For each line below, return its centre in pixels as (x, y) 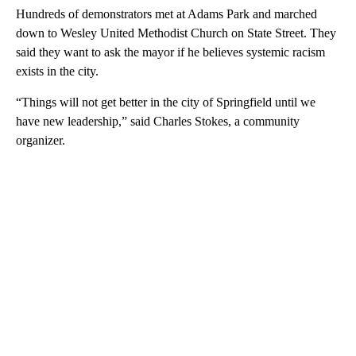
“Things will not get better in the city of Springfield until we (166, 102)
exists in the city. (57, 71)
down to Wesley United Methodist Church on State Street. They (176, 33)
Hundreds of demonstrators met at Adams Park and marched (166, 14)
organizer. (41, 140)
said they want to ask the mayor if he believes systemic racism (170, 52)
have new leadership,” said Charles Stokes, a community (158, 121)
